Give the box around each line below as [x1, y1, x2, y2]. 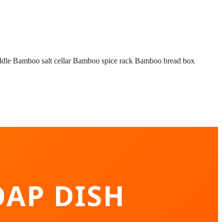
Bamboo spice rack [73, 56, 133, 65]
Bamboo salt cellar [13, 56, 71, 65]
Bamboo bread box [135, 56, 195, 65]
